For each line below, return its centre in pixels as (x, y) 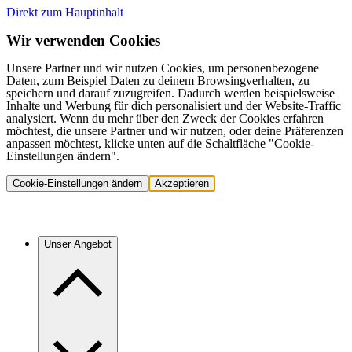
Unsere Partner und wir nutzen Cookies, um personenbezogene (163, 68)
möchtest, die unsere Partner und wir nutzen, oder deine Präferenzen (175, 131)
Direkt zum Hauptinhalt (65, 12)
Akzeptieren (182, 184)
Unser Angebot (78, 244)
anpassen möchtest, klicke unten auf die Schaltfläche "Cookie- (160, 144)
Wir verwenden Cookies (83, 40)
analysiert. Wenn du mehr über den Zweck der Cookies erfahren (165, 119)
